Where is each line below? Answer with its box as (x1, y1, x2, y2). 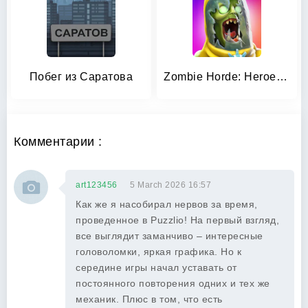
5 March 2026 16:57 (130, 180, 211, 190)
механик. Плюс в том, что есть (76, 294, 223, 305)
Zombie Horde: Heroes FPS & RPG (276, 71, 287, 82)
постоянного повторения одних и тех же (76, 278, 270, 289)
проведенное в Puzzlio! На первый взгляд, (76, 214, 279, 225)
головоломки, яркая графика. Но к (76, 246, 241, 257)
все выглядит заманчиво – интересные (76, 230, 263, 241)
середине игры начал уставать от (76, 262, 237, 273)
